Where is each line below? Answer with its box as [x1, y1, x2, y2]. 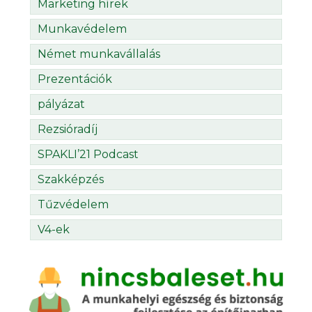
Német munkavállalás [38, 47, 160, 61]
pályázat [38, 97, 85, 111]
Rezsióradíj [38, 123, 97, 136]
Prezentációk [38, 72, 112, 86]
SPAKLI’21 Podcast [38, 148, 139, 162]
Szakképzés [38, 173, 104, 187]
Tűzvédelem [38, 198, 109, 212]
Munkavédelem [38, 22, 127, 36]
